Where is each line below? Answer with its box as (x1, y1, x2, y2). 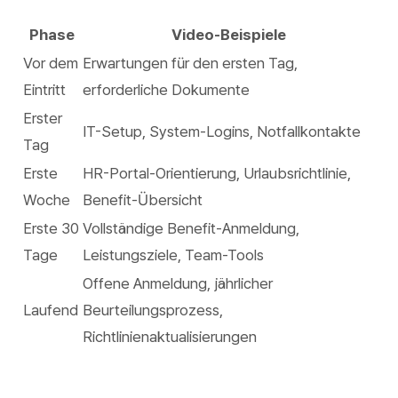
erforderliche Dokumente (83, 81, 250, 99)
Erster (23, 109, 62, 127)
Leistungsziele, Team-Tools (83, 246, 264, 264)
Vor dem (23, 54, 78, 72)
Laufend (23, 301, 78, 319)
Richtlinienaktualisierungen (83, 328, 257, 346)
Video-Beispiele (171, 26, 286, 44)
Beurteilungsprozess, (83, 301, 223, 319)
